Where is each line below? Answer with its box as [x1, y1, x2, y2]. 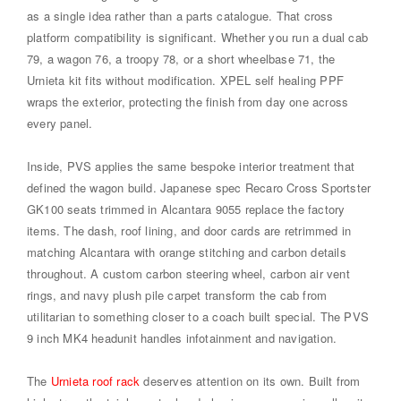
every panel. [27, 114, 93, 132]
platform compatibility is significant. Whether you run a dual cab [27, 28, 369, 46]
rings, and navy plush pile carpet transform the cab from [27, 286, 328, 303]
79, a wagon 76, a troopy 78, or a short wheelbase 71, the [27, 49, 336, 67]
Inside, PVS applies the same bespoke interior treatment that [27, 157, 355, 175]
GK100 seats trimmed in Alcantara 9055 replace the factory [27, 200, 346, 218]
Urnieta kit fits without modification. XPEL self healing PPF [27, 71, 345, 89]
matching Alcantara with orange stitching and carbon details [27, 243, 346, 260]
